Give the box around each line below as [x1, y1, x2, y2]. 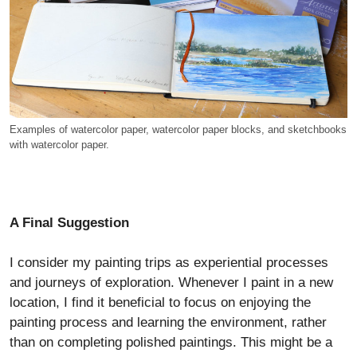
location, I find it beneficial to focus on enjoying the [10, 295, 311, 311]
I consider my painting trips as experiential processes [10, 255, 328, 271]
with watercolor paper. [10, 138, 109, 151]
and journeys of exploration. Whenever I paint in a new [10, 275, 333, 291]
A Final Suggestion [10, 214, 129, 230]
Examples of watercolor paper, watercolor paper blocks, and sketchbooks [10, 123, 347, 135]
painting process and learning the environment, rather [10, 315, 327, 331]
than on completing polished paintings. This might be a [10, 335, 332, 351]
